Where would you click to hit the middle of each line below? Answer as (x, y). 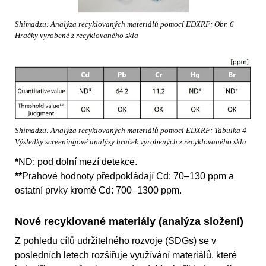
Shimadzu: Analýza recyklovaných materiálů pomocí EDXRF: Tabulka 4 (131, 130)
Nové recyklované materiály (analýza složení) (129, 222)
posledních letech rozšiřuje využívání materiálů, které (126, 255)
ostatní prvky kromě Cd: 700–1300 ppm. (98, 191)
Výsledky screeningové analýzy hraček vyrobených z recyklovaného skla (131, 142)
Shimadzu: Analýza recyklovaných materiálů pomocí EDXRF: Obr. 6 (124, 24)
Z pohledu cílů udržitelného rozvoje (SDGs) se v (115, 241)
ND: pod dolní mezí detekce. (78, 162)
